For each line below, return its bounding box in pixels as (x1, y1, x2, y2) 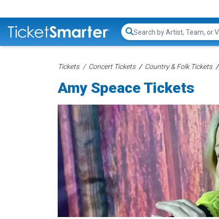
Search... (133, 32, 161, 42)
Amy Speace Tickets (58, 79, 195, 96)
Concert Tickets (88, 63, 135, 70)
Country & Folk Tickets (145, 63, 212, 70)
